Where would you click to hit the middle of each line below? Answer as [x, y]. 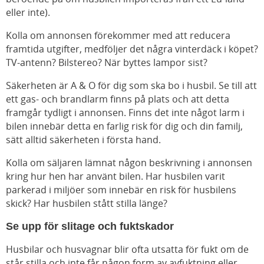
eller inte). [28, 13]
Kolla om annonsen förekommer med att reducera [118, 36]
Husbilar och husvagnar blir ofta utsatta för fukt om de [127, 250]
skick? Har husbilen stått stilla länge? [88, 204]
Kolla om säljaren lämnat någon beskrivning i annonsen [129, 163]
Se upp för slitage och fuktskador [90, 227]
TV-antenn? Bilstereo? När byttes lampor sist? [107, 63]
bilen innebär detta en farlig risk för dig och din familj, [124, 126]
